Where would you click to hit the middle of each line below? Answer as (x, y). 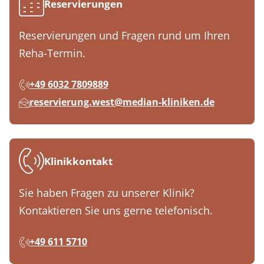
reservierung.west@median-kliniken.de (122, 102)
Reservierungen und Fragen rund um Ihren (124, 36)
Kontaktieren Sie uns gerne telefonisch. (116, 211)
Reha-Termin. (52, 53)
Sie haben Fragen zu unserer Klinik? (107, 193)
